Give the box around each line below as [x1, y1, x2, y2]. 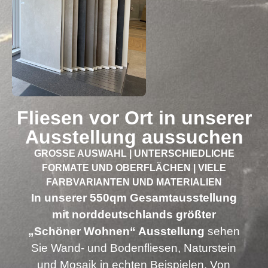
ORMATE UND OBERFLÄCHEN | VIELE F [42, 162, 226, 173]
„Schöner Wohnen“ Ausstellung [28, 224, 208, 237]
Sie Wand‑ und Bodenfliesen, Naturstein [31, 241, 237, 254]
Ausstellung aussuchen [25, 126, 243, 148]
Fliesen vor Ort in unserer [16, 106, 252, 129]
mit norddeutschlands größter [51, 208, 216, 221]
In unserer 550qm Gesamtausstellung [31, 191, 237, 204]
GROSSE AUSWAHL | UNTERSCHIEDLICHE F [33, 148, 234, 159]
